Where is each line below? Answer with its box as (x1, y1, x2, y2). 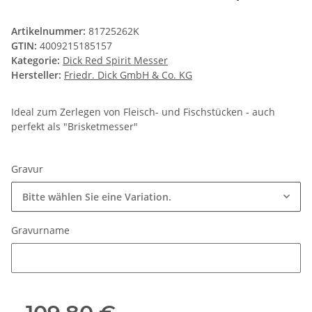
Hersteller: (11, 68, 61, 82)
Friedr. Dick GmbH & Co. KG (64, 68, 192, 82)
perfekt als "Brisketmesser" (11, 120, 138, 134)
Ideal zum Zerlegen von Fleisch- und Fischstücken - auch (11, 105, 275, 119)
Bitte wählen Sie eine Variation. (22, 190, 171, 204)
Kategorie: (11, 54, 63, 68)
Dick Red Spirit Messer (63, 54, 168, 68)
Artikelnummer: (11, 24, 88, 38)
